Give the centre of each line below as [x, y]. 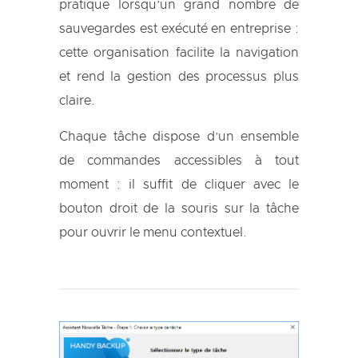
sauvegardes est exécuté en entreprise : [179, 29]
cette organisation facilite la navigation [179, 53]
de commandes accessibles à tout [179, 161]
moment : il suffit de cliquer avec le [179, 185]
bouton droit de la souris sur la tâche [179, 209]
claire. [77, 101]
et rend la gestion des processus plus [179, 77]
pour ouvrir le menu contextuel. [153, 233]
